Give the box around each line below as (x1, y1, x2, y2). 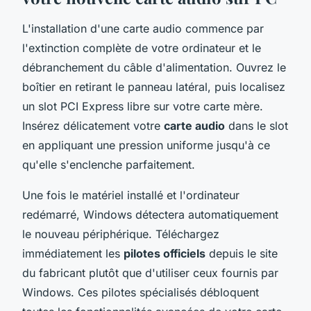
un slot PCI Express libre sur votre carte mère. (22, 99, 263, 113)
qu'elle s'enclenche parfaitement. (22, 157, 195, 171)
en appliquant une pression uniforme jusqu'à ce (22, 137, 270, 152)
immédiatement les (22, 246, 124, 260)
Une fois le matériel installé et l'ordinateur (22, 187, 239, 202)
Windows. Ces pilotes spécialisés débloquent (22, 285, 259, 299)
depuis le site (205, 246, 278, 260)
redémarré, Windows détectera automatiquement (22, 207, 278, 221)
